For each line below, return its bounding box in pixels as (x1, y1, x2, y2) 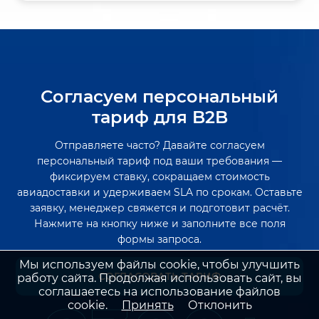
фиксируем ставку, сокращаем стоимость (49, 170, 270, 184)
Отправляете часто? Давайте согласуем (54, 139, 265, 152)
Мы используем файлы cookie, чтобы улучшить (19, 258, 300, 271)
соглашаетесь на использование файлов (38, 285, 281, 298)
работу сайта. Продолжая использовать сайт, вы (17, 271, 302, 285)
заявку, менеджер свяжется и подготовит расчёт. (29, 202, 290, 215)
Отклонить (187, 298, 252, 312)
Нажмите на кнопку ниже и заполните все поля (33, 217, 286, 231)
